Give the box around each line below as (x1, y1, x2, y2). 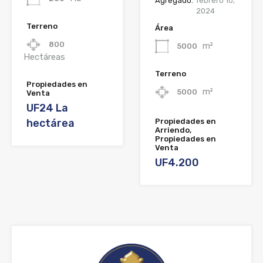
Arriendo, (155, 126, 191, 135)
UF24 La (26, 101, 68, 114)
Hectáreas (23, 51, 65, 62)
